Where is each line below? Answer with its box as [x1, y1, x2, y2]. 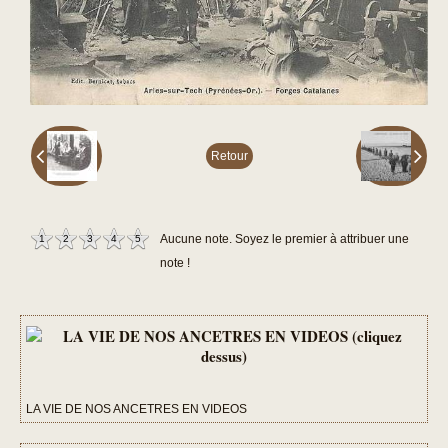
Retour [211, 149, 248, 162]
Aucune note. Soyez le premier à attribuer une [160, 232, 409, 245]
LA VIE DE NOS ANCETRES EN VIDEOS [26, 402, 247, 415]
